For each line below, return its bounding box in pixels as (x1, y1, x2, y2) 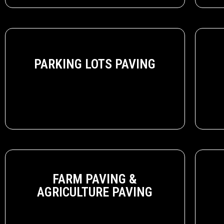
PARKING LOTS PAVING (34, 56, 156, 71)
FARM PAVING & (52, 171, 137, 186)
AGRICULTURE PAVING (37, 184, 153, 199)
